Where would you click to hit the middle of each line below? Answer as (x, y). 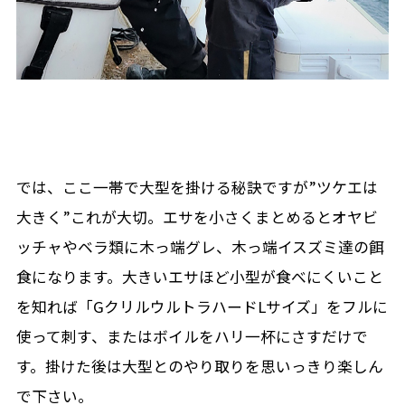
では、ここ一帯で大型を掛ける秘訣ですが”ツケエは (197, 188)
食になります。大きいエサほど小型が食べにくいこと (199, 277)
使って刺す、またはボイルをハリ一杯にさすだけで (192, 337)
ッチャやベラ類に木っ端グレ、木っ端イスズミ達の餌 (200, 247)
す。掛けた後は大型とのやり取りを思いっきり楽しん (199, 367)
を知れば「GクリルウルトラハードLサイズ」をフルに (202, 307)
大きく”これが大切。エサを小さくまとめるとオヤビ (197, 217)
